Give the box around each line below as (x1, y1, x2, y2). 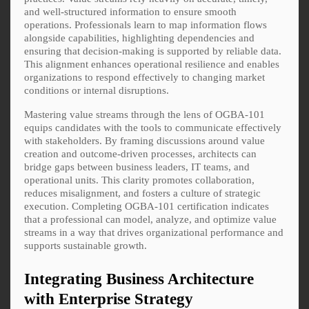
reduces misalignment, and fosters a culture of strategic (24, 187, 261, 199)
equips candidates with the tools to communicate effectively (24, 121, 281, 133)
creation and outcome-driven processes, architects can (24, 148, 257, 159)
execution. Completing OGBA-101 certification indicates (24, 200, 269, 212)
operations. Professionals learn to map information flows (24, 19, 267, 30)
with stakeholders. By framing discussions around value (24, 134, 265, 146)
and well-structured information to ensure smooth (24, 6, 237, 17)
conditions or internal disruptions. (24, 84, 169, 96)
